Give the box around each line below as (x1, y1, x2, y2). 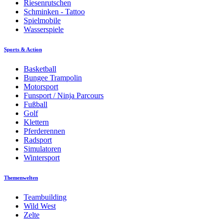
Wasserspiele (24, 25, 64, 34)
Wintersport (24, 153, 60, 162)
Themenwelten (4, 174, 38, 181)
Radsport (24, 135, 52, 144)
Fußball (24, 100, 47, 109)
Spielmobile (24, 16, 61, 25)
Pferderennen (24, 126, 65, 135)
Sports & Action (4, 46, 42, 52)
